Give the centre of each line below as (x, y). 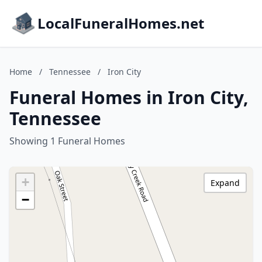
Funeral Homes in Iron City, (129, 97)
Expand (225, 183)
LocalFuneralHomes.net (121, 23)
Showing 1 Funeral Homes (67, 141)
